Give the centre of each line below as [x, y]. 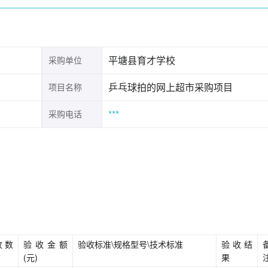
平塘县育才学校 [142, 60]
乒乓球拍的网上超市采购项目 [170, 87]
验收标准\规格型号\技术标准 [130, 244]
